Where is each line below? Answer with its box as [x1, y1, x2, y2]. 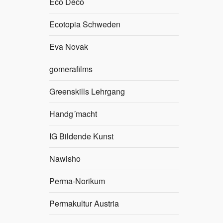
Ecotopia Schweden [49, 18, 120, 30]
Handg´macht [49, 108, 97, 120]
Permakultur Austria [49, 198, 119, 210]
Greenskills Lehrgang [49, 86, 125, 98]
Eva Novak [49, 41, 88, 53]
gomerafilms [49, 63, 93, 75]
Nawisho [49, 153, 81, 165]
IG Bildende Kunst [49, 130, 113, 142]
